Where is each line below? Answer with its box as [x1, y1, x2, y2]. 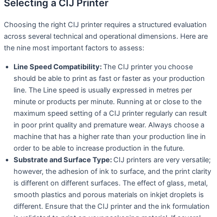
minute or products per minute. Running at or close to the [14, 97, 201, 106]
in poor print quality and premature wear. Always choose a [14, 120, 204, 129]
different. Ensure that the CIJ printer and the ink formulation [14, 201, 210, 211]
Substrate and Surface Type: [14, 155, 113, 164]
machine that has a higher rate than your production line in [14, 132, 206, 141]
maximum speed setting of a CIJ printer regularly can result [14, 108, 207, 118]
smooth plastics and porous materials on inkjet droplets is [14, 190, 204, 199]
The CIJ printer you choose [103, 62, 193, 71]
